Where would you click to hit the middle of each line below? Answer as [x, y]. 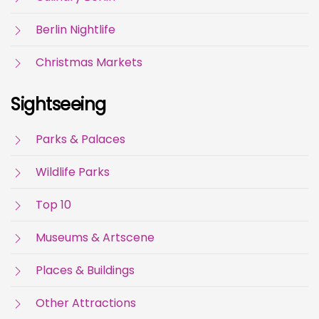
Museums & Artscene [95, 238]
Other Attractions [86, 303]
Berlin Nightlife [75, 30]
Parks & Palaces [80, 140]
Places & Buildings [85, 271]
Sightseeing [58, 105]
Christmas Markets [89, 63]
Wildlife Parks [73, 172]
